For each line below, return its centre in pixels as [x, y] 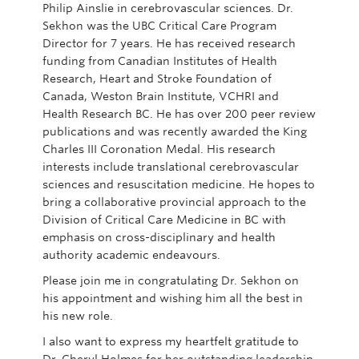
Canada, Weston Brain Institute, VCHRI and [160, 96]
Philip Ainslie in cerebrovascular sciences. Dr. [167, 8]
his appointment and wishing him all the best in [172, 298]
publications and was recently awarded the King [174, 131]
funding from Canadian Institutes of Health [159, 61]
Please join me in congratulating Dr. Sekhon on [170, 280]
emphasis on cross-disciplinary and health [159, 237]
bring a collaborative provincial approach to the [174, 202]
